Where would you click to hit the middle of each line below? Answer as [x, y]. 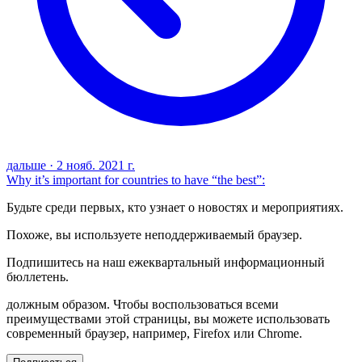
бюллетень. [38, 277]
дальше [26, 166]
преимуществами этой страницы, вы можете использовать [168, 319]
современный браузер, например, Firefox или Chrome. [154, 334]
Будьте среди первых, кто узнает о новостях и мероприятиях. [175, 208]
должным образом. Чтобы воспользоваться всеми [143, 305]
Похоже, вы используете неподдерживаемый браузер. [154, 235]
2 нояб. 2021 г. [96, 166]
